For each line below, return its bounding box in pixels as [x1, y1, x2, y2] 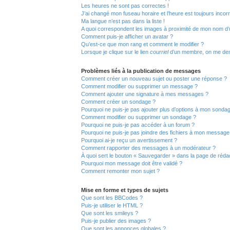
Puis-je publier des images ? [81, 217, 151, 224]
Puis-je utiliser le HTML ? [81, 202, 143, 208]
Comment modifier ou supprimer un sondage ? [81, 113, 196, 120]
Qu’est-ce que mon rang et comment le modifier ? [81, 41, 204, 47]
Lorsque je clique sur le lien [81, 48, 150, 55]
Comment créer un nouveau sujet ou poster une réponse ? [81, 75, 227, 82]
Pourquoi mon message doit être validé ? [81, 160, 182, 166]
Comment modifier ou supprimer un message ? [81, 83, 198, 89]
